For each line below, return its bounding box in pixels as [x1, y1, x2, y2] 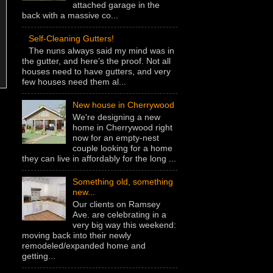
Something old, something [72, 176, 173, 186]
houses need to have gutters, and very [22, 66, 171, 76]
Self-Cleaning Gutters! [28, 33, 114, 43]
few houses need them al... [22, 76, 126, 87]
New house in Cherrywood [72, 99, 174, 110]
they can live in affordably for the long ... [22, 153, 176, 163]
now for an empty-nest [72, 132, 159, 143]
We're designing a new [72, 112, 160, 122]
